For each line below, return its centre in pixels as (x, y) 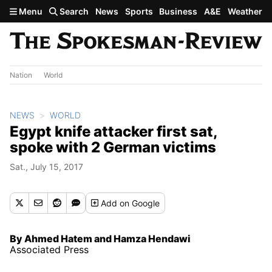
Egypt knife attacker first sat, (113, 131)
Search (73, 11)
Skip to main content (53, 10)
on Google (140, 203)
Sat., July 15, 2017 (46, 166)
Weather (245, 11)
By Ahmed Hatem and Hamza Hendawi (100, 238)
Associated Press (49, 249)
